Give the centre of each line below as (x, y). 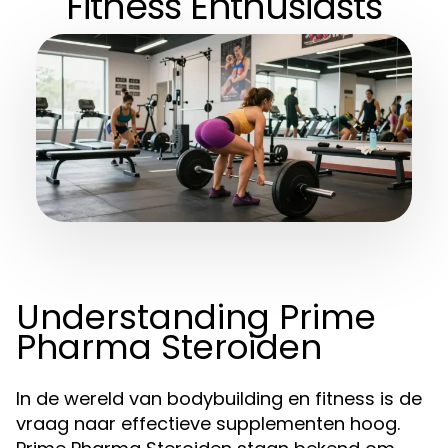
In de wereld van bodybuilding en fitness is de (219, 398)
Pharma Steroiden (169, 347)
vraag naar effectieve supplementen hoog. (208, 423)
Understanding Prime (196, 317)
